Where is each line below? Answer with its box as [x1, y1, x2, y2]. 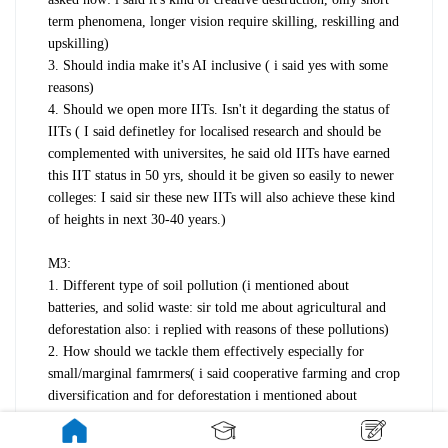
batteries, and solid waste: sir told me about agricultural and [48, 299, 386, 315]
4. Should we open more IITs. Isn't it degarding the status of [48, 101, 390, 117]
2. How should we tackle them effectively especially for [48, 343, 364, 359]
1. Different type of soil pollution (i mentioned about [48, 277, 349, 293]
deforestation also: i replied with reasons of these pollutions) [48, 321, 389, 337]
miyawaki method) [48, 409, 154, 425]
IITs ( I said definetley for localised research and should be [48, 123, 381, 139]
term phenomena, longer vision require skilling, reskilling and [48, 13, 399, 29]
